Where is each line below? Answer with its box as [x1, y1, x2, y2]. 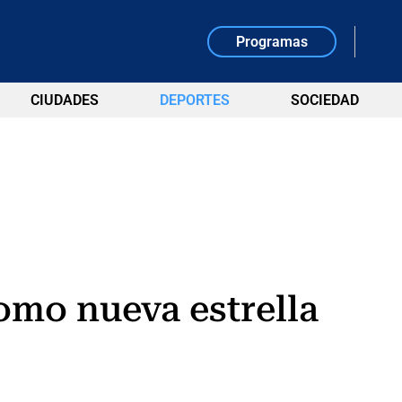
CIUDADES [30, 92, 99, 109]
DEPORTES [159, 92, 230, 109]
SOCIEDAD [290, 92, 359, 109]
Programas [236, 32, 309, 50]
